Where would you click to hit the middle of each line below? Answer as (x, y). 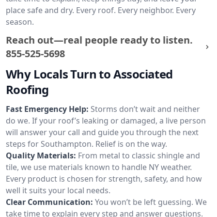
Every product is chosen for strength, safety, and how (104, 179)
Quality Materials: (41, 155)
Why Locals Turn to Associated (89, 74)
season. (20, 22)
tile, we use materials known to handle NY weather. (99, 167)
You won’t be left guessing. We (151, 202)
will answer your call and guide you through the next (102, 132)
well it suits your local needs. (58, 190)
